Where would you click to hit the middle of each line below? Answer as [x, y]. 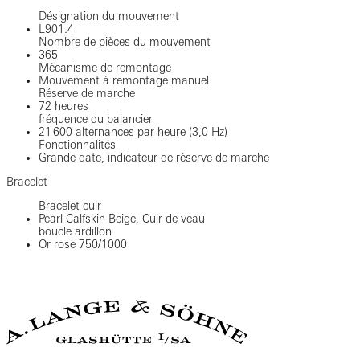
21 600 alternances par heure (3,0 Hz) [133, 132]
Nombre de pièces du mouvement [125, 42]
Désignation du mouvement [109, 16]
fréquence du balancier [96, 119]
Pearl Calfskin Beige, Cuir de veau [122, 219]
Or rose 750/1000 [83, 245]
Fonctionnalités [77, 145]
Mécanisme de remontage [105, 68]
